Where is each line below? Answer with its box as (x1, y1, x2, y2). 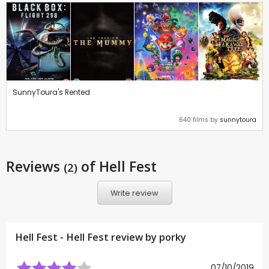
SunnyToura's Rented (13, 87, 90, 98)
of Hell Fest (77, 157, 157, 177)
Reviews (6, 157, 64, 177)
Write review (110, 187, 159, 198)
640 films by (179, 115, 220, 125)
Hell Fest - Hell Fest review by (15, 231, 159, 244)
